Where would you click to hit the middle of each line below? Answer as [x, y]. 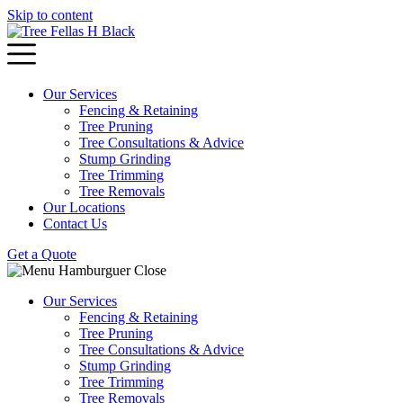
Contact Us [75, 224]
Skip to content [50, 15]
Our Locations [84, 207]
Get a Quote [42, 254]
